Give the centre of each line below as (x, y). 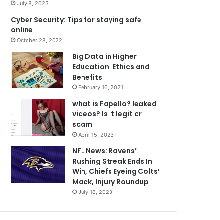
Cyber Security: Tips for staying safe (76, 20)
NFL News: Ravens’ (105, 151)
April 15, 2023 (96, 135)
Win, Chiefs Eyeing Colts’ (116, 171)
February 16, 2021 (101, 87)
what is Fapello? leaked (115, 104)
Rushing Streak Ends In (112, 161)
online (22, 30)
